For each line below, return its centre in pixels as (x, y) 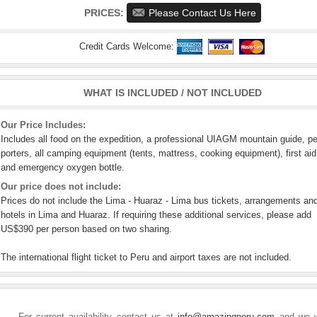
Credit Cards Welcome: (128, 46)
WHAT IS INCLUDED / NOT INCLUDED (173, 93)
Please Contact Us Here (201, 13)
